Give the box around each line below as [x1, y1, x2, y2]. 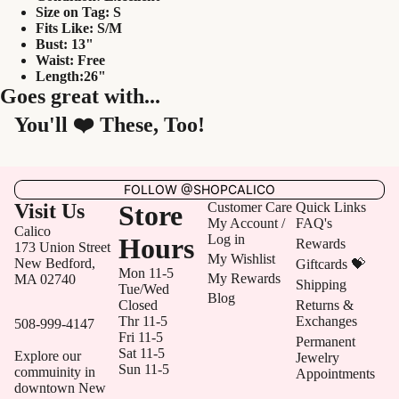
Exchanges [296, 313, 358, 329]
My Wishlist [207, 251, 275, 266]
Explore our [14, 348, 81, 363]
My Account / [207, 216, 285, 231]
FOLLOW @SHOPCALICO [124, 182, 275, 197]
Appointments [296, 366, 376, 381]
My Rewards [207, 271, 281, 286]
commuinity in [14, 364, 95, 379]
